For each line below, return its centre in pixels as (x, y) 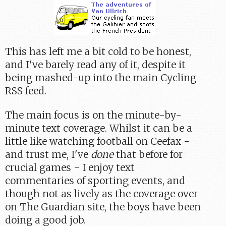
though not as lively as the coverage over (102, 194)
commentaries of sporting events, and (95, 181)
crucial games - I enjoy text (70, 168)
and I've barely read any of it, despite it (96, 65)
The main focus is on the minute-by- (94, 115)
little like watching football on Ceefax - (98, 142)
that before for (148, 155)
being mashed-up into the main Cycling (101, 78)
